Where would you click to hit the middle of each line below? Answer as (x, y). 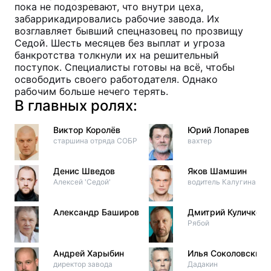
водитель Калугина (222, 182)
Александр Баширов (96, 212)
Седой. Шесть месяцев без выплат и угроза (120, 43)
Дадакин (203, 264)
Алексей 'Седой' (82, 182)
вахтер (200, 141)
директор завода (83, 264)
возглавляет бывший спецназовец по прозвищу (129, 31)
